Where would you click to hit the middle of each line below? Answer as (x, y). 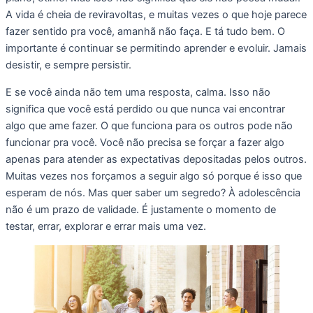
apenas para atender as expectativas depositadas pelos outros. (156, 159)
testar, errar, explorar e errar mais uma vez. (107, 226)
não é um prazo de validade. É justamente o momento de (141, 210)
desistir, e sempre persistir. (70, 65)
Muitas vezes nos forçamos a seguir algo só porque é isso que (154, 176)
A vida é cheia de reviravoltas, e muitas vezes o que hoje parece (156, 15)
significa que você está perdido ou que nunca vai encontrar (145, 109)
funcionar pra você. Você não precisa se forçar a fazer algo (145, 143)
